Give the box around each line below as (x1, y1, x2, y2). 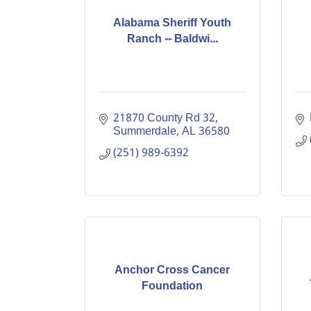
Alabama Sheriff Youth (113, 13, 232, 33)
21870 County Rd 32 (113, 109, 215, 128)
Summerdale (113, 122, 176, 141)
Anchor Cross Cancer (115, 260, 230, 280)
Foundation (142, 276, 203, 296)
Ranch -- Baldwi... (126, 29, 218, 49)
